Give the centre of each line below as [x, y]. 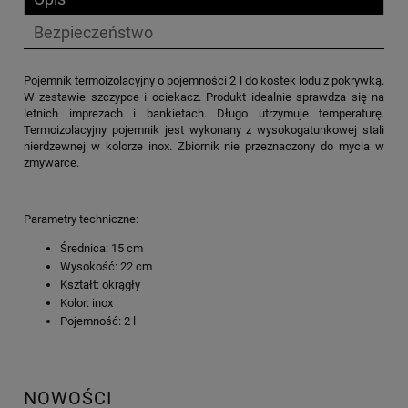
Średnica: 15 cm [102, 249]
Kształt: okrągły [100, 285]
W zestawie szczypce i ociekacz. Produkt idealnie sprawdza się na [204, 97]
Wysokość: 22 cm [106, 267]
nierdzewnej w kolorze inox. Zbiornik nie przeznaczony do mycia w [204, 147]
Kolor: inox [87, 303]
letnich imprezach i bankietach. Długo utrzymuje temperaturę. [204, 114]
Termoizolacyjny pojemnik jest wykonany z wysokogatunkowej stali [204, 130]
